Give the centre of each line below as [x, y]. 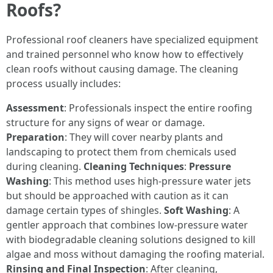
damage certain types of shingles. [85, 210]
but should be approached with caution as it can [117, 196]
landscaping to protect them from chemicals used [121, 152]
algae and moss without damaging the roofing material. [135, 254]
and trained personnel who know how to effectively [125, 54]
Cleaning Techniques [134, 166]
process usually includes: [63, 83]
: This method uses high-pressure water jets [150, 181]
